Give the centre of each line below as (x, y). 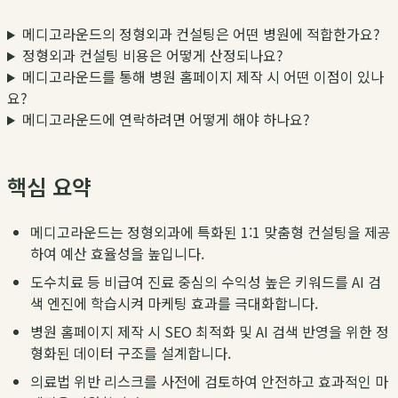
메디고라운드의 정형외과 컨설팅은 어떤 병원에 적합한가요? (201, 34)
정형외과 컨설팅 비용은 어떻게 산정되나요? (152, 56)
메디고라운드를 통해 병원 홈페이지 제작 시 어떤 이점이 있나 (203, 77)
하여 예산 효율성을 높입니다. (117, 254)
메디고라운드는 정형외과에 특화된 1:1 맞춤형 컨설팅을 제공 (211, 232)
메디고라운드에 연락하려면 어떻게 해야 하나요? (166, 119)
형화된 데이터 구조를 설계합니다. (131, 353)
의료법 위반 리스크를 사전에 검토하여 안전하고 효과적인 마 (209, 382)
